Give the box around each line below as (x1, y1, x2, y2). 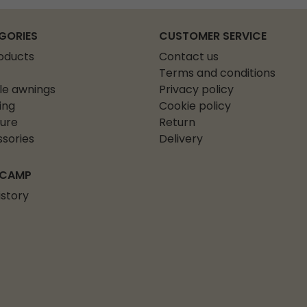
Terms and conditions (159, 65, 275, 84)
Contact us (159, 49, 219, 67)
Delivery (159, 131, 203, 149)
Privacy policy (159, 82, 234, 100)
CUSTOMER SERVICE (159, 28, 267, 47)
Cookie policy (159, 98, 231, 116)
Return (159, 114, 195, 133)
